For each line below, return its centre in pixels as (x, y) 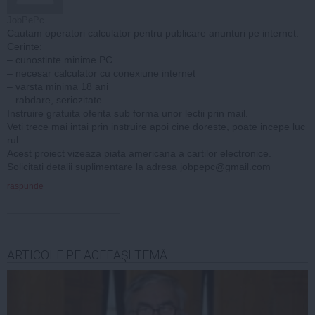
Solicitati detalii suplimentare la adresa (94, 166)
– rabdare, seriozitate (54, 99)
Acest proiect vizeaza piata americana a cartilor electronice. (139, 153)
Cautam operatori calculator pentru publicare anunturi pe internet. (153, 33)
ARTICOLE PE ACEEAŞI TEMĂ (87, 255)
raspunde (25, 186)
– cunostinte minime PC (60, 59)
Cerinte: (25, 46)
